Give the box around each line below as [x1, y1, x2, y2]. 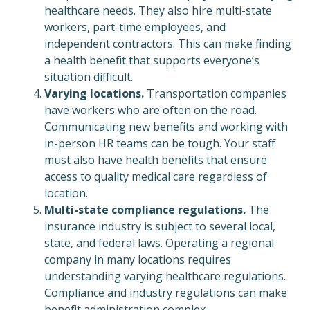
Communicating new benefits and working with [44, 119, 288, 135]
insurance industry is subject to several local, [44, 219, 275, 235]
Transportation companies [144, 86, 286, 102]
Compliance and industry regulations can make [44, 285, 287, 301]
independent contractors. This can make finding [44, 36, 291, 52]
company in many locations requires [44, 252, 231, 268]
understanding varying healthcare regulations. [44, 268, 286, 284]
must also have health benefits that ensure [44, 152, 267, 168]
